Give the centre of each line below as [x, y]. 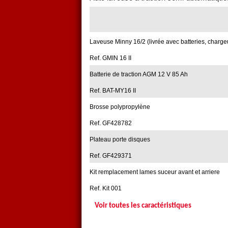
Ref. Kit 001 [106, 189]
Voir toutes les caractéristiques [143, 206]
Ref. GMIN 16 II [110, 58]
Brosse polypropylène [120, 107]
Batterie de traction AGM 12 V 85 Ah [139, 75]
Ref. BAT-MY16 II [113, 91]
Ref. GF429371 [111, 156]
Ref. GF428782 [111, 123]
